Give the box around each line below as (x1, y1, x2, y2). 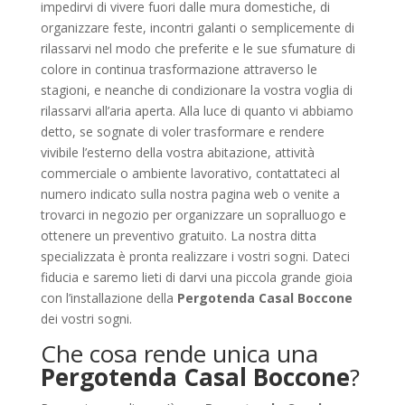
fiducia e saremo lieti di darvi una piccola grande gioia (40, 268, 353, 286)
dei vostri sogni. (40, 310, 132, 327)
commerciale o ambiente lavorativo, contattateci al (40, 165, 340, 182)
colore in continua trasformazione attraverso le (40, 61, 317, 78)
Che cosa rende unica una (40, 337, 318, 370)
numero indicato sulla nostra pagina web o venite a (40, 185, 340, 202)
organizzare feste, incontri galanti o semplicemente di (40, 19, 354, 36)
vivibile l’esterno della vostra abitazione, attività (40, 144, 315, 161)
